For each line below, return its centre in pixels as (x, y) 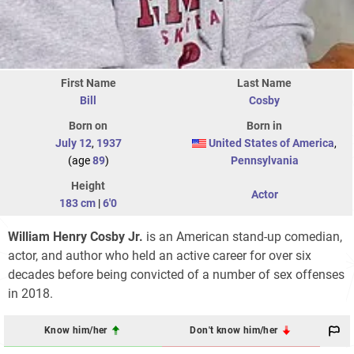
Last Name (264, 83)
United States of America (271, 143)
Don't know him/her (235, 331)
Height (88, 185)
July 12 (73, 143)
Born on (88, 125)
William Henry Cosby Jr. (75, 236)
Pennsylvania (264, 160)
